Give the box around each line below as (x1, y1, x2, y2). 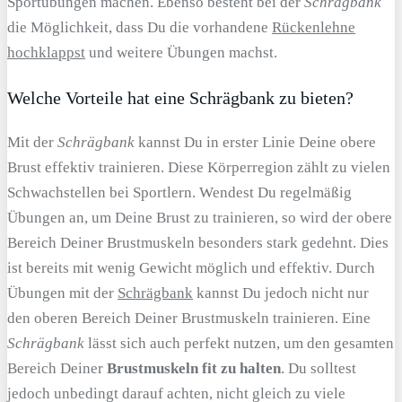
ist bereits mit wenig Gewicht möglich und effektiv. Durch (7, 259, 375, 277)
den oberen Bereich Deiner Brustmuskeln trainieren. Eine (7, 310, 371, 328)
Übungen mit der (7, 284, 118, 302)
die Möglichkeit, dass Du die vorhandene (7, 18, 272, 36)
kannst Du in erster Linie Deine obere (135, 134, 376, 152)
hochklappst (7, 43, 85, 61)
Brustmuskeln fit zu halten (107, 360, 281, 378)
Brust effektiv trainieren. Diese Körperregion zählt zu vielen (7, 159, 390, 177)
